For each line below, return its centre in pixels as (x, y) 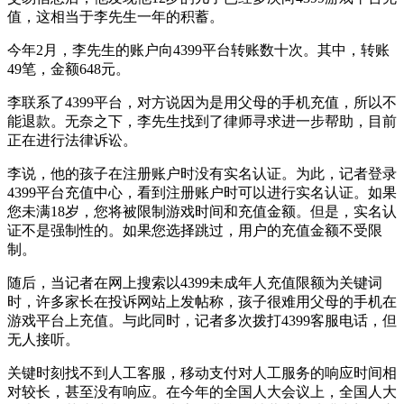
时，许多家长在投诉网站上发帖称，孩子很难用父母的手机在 (202, 301)
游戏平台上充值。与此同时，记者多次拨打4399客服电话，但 (202, 320)
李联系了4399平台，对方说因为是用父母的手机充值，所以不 (202, 102)
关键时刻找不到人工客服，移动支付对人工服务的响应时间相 (202, 372)
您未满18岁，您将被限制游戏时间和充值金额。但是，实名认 (202, 211)
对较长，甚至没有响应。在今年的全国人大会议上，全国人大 (202, 391)
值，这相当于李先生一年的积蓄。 (115, 16)
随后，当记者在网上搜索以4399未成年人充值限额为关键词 (195, 282)
